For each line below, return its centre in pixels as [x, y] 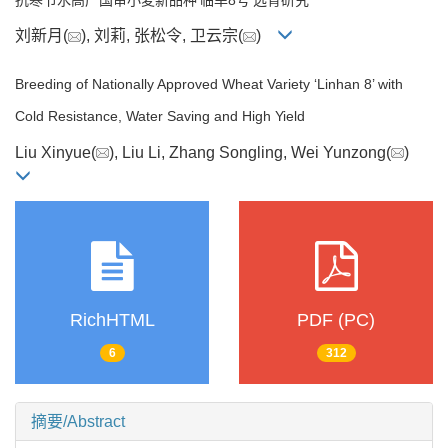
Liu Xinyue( [55, 152]
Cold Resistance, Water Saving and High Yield [160, 116]
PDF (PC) [336, 320]
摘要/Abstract [78, 422]
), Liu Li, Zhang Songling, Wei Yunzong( [250, 152]
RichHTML [112, 320]
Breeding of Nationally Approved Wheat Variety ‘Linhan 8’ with [209, 84]
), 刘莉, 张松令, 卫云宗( [162, 36]
